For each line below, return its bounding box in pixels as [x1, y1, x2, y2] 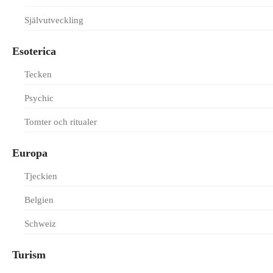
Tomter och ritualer [24, 117, 97, 127]
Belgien [24, 195, 54, 205]
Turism [12, 249, 46, 261]
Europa [12, 147, 48, 159]
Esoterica [12, 45, 56, 57]
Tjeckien [24, 171, 57, 181]
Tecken [24, 69, 52, 79]
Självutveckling [24, 15, 83, 25]
